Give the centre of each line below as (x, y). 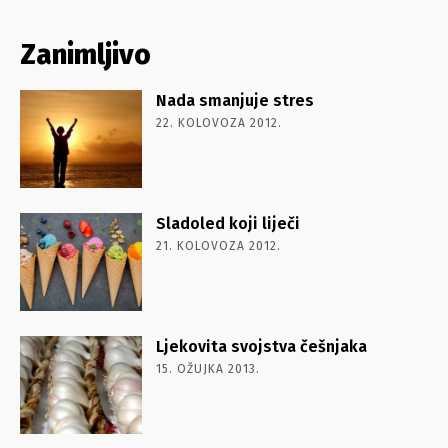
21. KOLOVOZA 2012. (219, 245)
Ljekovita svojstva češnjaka (262, 346)
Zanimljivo (85, 54)
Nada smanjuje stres (235, 100)
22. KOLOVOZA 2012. (219, 122)
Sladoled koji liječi (228, 223)
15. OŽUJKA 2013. (208, 368)
